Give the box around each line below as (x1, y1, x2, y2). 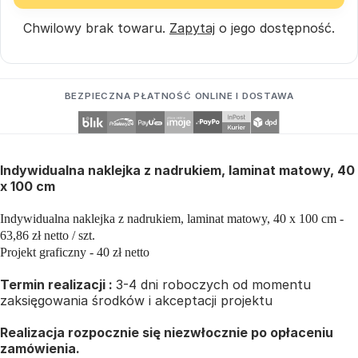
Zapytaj (169, 19, 215, 36)
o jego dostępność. (215, 19, 335, 36)
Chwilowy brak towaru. (23, 19, 169, 36)
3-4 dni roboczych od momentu (116, 276, 311, 292)
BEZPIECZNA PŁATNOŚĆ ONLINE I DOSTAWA (64, 89, 294, 101)
